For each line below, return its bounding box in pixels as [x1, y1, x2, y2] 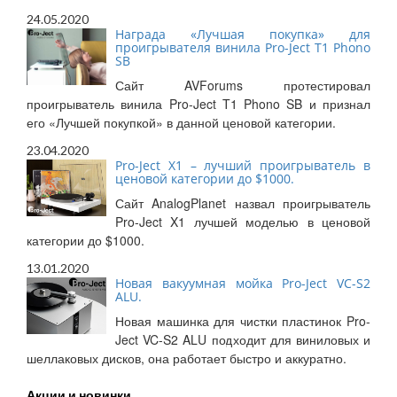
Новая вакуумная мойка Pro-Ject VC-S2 [115, 275, 370, 292]
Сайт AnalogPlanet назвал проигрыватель [115, 194, 370, 213]
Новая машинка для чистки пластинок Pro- [115, 312, 370, 331]
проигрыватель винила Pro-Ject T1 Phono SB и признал [27, 95, 370, 113]
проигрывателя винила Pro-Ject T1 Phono [115, 39, 370, 57]
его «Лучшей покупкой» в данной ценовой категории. [27, 113, 336, 132]
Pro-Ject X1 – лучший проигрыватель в [115, 157, 370, 175]
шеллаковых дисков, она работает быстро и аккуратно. [27, 349, 346, 368]
